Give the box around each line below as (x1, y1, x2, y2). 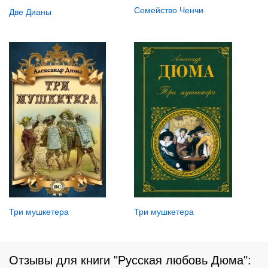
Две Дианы (9, 7, 51, 17)
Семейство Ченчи (133, 5, 203, 15)
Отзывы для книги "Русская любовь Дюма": (9, 253, 251, 267)
